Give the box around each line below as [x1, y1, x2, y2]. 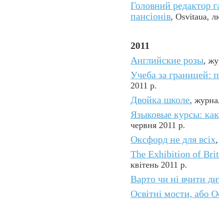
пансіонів [131, 11, 171, 22]
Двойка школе [131, 95, 190, 105]
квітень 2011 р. [131, 160, 187, 170]
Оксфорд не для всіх [131, 134, 216, 145]
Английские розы [131, 55, 203, 66]
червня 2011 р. [131, 120, 185, 130]
